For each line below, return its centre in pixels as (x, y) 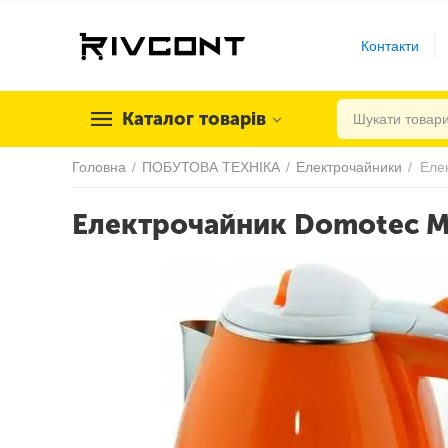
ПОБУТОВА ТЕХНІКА (211, 167)
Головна (99, 167)
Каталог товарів (194, 119)
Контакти (390, 45)
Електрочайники (349, 167)
